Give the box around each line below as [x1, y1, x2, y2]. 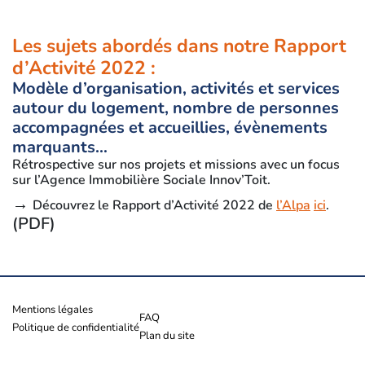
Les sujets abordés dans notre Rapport [12, 33, 346, 59]
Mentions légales [12, 302, 93, 318]
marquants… [12, 136, 116, 158]
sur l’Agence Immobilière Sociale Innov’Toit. [12, 171, 270, 189]
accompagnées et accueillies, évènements [12, 117, 328, 139]
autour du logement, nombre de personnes [12, 97, 339, 119]
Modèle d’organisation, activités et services [12, 77, 340, 99]
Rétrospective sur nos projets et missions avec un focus [12, 156, 340, 174]
